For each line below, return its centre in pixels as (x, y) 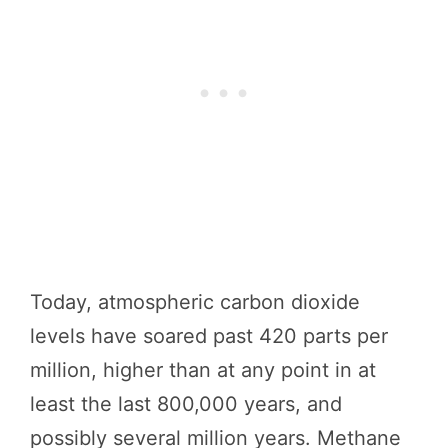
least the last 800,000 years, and (186, 403)
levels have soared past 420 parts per (209, 335)
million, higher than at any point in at (203, 369)
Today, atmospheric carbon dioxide (195, 301)
